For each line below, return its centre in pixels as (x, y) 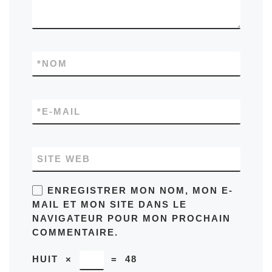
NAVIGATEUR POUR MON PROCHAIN (131, 219)
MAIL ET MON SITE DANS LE (109, 205)
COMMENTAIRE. (75, 233)
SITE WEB (63, 159)
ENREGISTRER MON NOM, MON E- (140, 191)
